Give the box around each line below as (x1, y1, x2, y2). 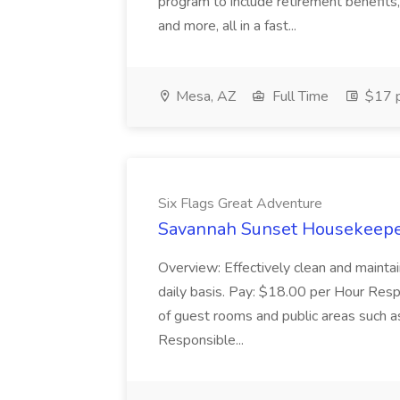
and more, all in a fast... (158, 16, 300, 36)
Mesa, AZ (172, 87, 236, 106)
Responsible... (158, 330, 247, 350)
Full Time (269, 87, 329, 106)
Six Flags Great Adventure (158, 194, 322, 213)
